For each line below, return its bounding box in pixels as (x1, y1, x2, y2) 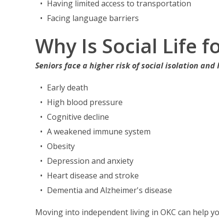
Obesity (47, 141, 75, 152)
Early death (47, 82, 88, 93)
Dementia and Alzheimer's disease (47, 185, 172, 196)
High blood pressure (47, 97, 123, 108)
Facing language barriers (47, 13, 139, 23)
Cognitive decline (47, 111, 109, 122)
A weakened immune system (47, 126, 151, 137)
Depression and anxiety (47, 155, 133, 166)
